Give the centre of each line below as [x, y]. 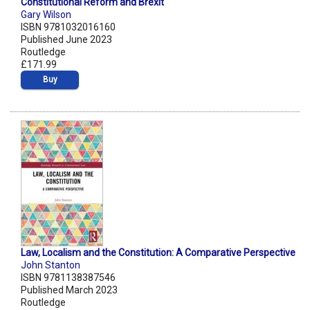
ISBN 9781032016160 [68, 27]
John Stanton [51, 265]
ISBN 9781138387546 [68, 278]
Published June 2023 [66, 40]
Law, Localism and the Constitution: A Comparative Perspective [158, 253]
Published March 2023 [69, 290]
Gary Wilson [46, 15]
